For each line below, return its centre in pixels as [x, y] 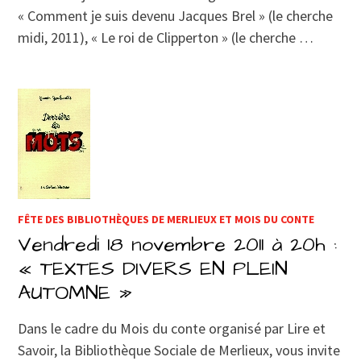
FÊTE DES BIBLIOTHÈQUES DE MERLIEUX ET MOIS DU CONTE [166, 219]
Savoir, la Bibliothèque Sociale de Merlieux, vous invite [179, 350]
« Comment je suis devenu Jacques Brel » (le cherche [176, 15]
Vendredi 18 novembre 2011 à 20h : [178, 244]
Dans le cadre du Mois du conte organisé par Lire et [172, 328]
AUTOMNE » [75, 293]
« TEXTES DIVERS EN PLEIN [153, 268]
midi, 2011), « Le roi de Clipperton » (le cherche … [166, 37]
